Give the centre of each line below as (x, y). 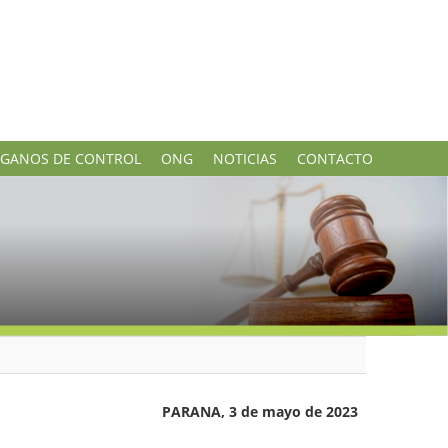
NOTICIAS (245, 158)
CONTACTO (335, 158)
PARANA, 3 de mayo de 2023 (259, 412)
